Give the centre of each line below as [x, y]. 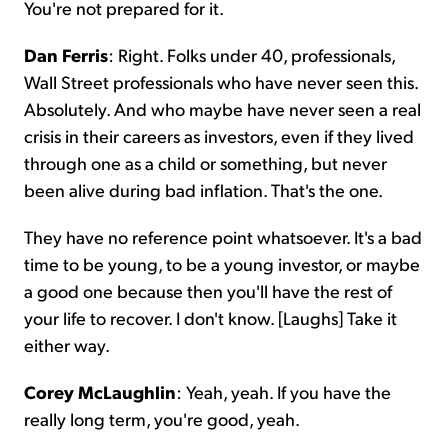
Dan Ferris [66, 54]
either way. [67, 344]
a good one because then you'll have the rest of [208, 290]
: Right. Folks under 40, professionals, [251, 54]
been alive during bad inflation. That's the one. [203, 189]
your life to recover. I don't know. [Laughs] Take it [210, 317]
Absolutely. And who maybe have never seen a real [222, 108]
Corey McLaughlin [100, 391]
